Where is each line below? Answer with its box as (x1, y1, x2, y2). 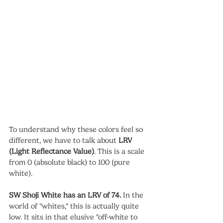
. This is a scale (94, 147, 146, 156)
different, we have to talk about (9, 136, 118, 145)
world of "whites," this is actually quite (9, 202, 141, 211)
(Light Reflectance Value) (9, 147, 94, 156)
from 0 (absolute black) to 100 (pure (9, 158, 132, 167)
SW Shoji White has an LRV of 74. (9, 191, 121, 200)
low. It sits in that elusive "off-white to (9, 213, 139, 222)
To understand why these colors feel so (9, 125, 145, 134)
